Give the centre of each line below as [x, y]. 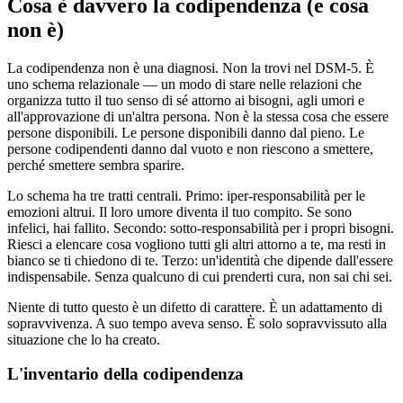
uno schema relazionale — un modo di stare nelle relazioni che [184, 84]
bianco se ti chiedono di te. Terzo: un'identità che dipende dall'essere [200, 260]
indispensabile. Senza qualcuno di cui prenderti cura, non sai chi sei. [200, 276]
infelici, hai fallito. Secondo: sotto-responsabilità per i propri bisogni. [201, 228]
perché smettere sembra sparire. [96, 165]
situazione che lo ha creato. [84, 339]
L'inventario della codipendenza [125, 374]
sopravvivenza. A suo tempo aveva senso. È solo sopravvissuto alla [197, 323]
